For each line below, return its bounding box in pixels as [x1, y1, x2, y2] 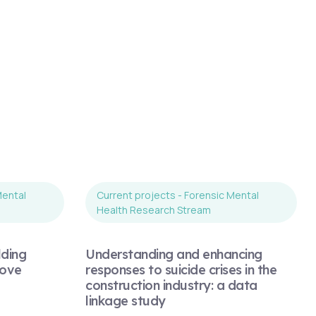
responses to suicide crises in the [85, 262, 276, 279]
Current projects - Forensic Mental [97, 188, 259, 202]
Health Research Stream [97, 203, 211, 217]
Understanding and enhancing [85, 246, 262, 263]
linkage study [85, 293, 166, 310]
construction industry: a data [85, 277, 257, 294]
